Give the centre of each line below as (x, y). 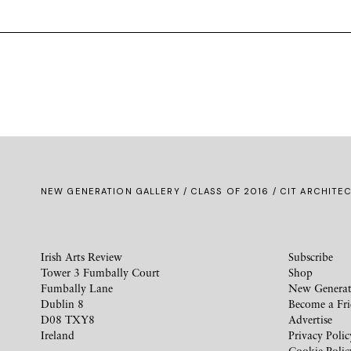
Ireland (58, 335)
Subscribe (311, 256)
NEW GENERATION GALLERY (110, 191)
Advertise (310, 319)
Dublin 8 (62, 303)
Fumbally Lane (77, 288)
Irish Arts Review (81, 256)
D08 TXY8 (68, 319)
